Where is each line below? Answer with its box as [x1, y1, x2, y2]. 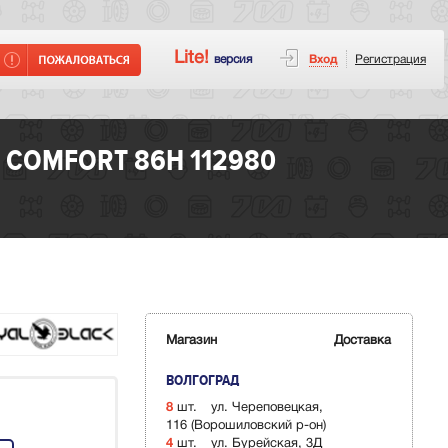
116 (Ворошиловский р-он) [165, 420, 326, 433]
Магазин [165, 335, 217, 348]
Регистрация [355, 53, 426, 65]
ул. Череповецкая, [206, 402, 323, 415]
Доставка [333, 335, 391, 348]
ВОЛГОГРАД [165, 371, 239, 390]
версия [214, 53, 252, 65]
